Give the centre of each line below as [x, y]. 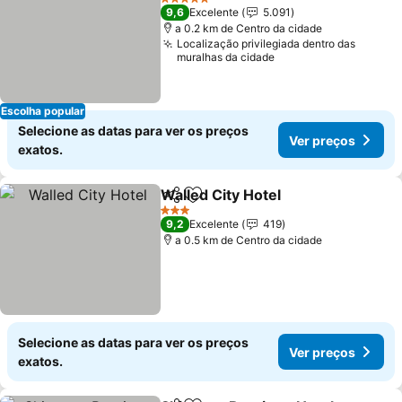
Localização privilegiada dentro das [267, 44]
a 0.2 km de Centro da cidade [249, 28]
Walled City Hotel [221, 195]
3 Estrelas [185, 216]
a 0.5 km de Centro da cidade [249, 240]
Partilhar [187, 203]
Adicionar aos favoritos [271, 204]
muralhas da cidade [226, 57]
